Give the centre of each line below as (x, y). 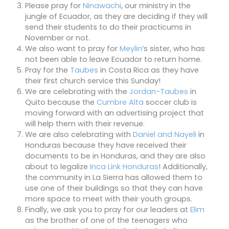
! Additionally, (183, 167)
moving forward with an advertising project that (114, 113)
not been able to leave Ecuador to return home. (113, 60)
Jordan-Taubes (159, 92)
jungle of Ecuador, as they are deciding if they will (116, 17)
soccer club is (170, 102)
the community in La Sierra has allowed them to (114, 178)
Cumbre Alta (120, 102)
